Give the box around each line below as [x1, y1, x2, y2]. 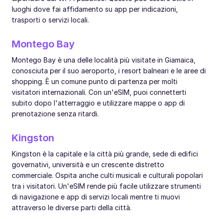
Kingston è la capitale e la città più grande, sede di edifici [12, 150, 198, 158]
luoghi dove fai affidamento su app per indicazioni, [12, 5, 178, 14]
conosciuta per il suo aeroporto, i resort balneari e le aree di [12, 66, 206, 75]
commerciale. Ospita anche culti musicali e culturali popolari [12, 171, 203, 180]
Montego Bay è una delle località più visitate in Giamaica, [12, 56, 196, 65]
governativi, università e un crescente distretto [12, 160, 164, 169]
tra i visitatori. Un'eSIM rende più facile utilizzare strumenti [12, 182, 201, 191]
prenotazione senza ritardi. [12, 109, 99, 118]
